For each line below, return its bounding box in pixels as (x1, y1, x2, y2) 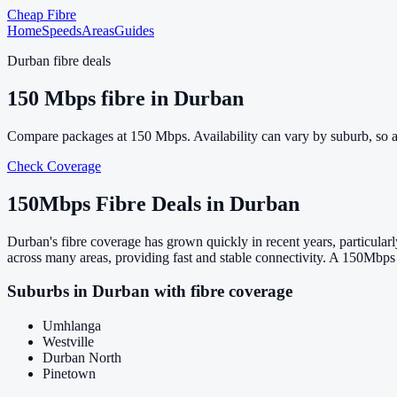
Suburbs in (7, 282, 92, 301)
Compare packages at (7, 128, 130, 144)
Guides (114, 23, 154, 38)
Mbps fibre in (39, 86, 174, 110)
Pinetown (43, 366, 96, 382)
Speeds (42, 23, 82, 38)
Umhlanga (43, 318, 101, 334)
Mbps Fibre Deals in (39, 191, 230, 215)
